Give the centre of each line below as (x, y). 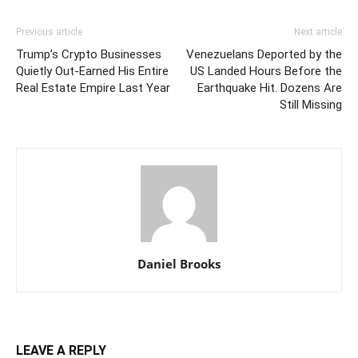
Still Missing (311, 105)
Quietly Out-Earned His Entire (92, 72)
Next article (318, 32)
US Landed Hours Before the (266, 72)
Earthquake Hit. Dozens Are (270, 88)
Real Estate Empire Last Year (93, 88)
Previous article (49, 32)
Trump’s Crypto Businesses (89, 55)
